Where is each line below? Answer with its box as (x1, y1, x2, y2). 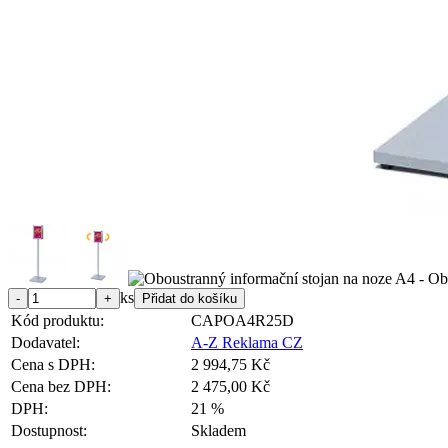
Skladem (191, 421, 246, 439)
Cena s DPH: (11, 355, 95, 373)
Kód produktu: (11, 311, 104, 329)
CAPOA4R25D (191, 311, 294, 329)
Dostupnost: (11, 421, 87, 439)
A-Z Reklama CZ (191, 333, 303, 351)
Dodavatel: (11, 333, 80, 351)
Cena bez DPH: (11, 377, 111, 395)
